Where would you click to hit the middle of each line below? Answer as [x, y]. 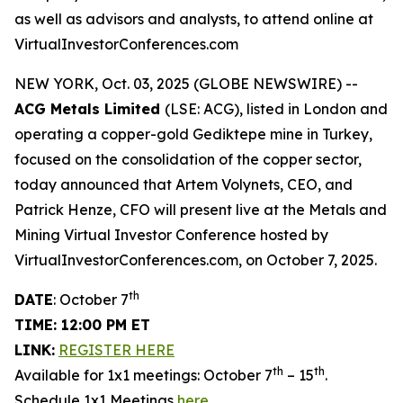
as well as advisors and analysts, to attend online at [194, 19]
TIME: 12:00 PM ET [82, 325]
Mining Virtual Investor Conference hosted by [171, 235]
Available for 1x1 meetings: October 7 [143, 375]
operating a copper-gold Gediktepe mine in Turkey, [193, 134]
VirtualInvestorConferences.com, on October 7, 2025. [196, 260]
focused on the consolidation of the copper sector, [188, 159]
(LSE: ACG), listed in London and [276, 109]
